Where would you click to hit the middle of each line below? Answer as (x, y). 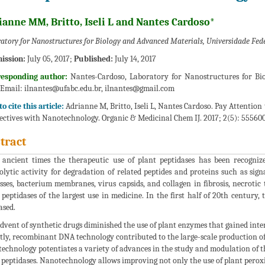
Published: (93, 59)
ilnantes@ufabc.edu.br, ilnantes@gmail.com (99, 88)
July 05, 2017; (49, 59)
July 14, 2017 (134, 59)
